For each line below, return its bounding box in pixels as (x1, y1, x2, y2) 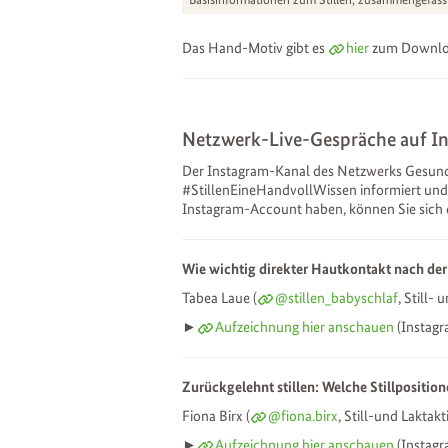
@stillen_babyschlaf (275, 288, 398, 307)
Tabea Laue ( (182, 288, 257, 307)
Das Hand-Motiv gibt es (182, 38, 328, 57)
